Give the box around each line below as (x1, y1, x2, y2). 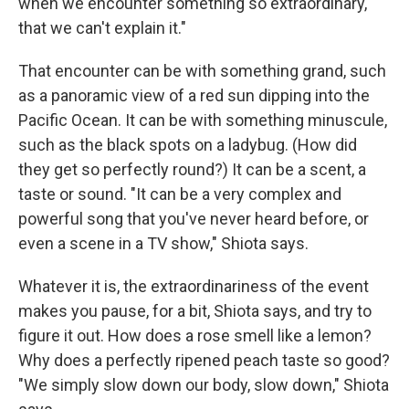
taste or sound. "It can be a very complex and (18, 184, 341, 204)
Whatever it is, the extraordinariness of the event (18, 276, 369, 296)
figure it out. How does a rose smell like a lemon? (18, 325, 372, 345)
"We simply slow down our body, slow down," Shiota (18, 374, 389, 394)
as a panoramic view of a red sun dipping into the (18, 85, 370, 105)
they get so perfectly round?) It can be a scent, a (18, 159, 366, 179)
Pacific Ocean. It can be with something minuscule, (18, 110, 387, 130)
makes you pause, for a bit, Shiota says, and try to (18, 300, 372, 320)
